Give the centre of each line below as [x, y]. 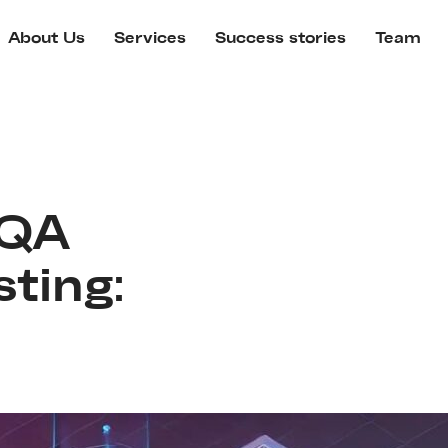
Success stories [280, 38]
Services [150, 38]
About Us [46, 38]
